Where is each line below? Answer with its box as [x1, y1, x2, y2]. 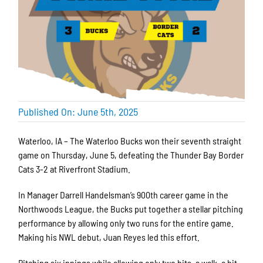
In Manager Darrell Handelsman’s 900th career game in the [18, 188, 229, 200]
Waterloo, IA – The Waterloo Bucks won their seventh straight [18, 134, 242, 146]
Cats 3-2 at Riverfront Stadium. [18, 163, 131, 174]
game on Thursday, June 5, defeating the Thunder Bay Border [18, 149, 244, 160]
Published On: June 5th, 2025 [18, 104, 139, 118]
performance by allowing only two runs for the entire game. [18, 217, 234, 228]
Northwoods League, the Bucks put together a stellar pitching [18, 203, 244, 214]
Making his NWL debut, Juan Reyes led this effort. [18, 231, 200, 242]
